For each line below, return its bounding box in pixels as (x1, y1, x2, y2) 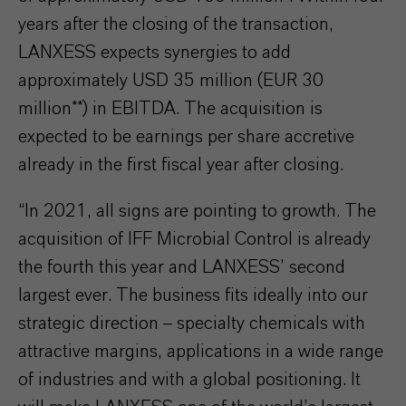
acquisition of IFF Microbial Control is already (18, 230, 371, 248)
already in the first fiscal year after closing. (18, 156, 343, 174)
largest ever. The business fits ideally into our (18, 286, 368, 304)
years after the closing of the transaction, (18, 15, 333, 34)
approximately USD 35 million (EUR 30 (18, 72, 324, 90)
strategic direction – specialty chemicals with (18, 314, 365, 333)
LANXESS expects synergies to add (18, 43, 291, 62)
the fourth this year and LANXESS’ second (18, 258, 345, 276)
